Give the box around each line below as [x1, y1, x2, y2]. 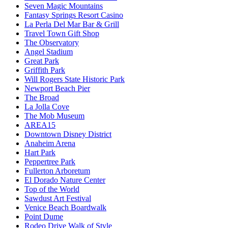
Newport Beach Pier [24, 84, 90, 93]
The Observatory [24, 38, 79, 47]
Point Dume [24, 212, 63, 221]
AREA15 [24, 121, 55, 130]
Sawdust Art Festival [24, 194, 91, 203]
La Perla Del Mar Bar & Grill [24, 20, 119, 29]
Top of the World [24, 185, 79, 194]
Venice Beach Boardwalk [24, 203, 106, 212]
